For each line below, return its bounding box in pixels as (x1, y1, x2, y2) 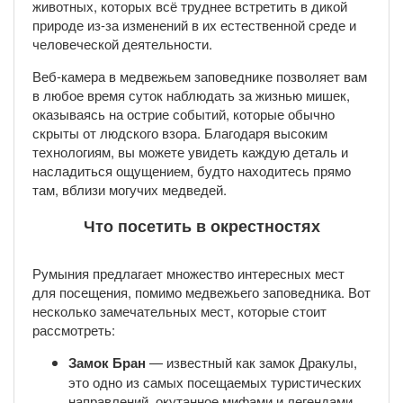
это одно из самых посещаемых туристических (68, 372, 362, 392)
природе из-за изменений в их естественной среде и (32, 14, 356, 34)
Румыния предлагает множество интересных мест (32, 264, 345, 283)
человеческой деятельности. (32, 33, 212, 53)
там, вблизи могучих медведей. (32, 179, 227, 199)
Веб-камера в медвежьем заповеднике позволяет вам (32, 66, 367, 85)
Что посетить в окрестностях (83, 214, 320, 237)
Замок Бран (68, 353, 146, 373)
